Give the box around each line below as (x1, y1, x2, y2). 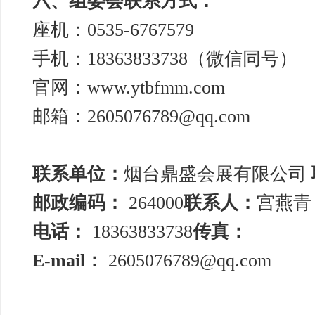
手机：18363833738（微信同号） (32, 49, 297, 69)
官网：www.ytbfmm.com (32, 77, 240, 98)
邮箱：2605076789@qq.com (32, 106, 250, 127)
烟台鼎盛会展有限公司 (124, 164, 311, 184)
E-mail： (32, 250, 103, 271)
